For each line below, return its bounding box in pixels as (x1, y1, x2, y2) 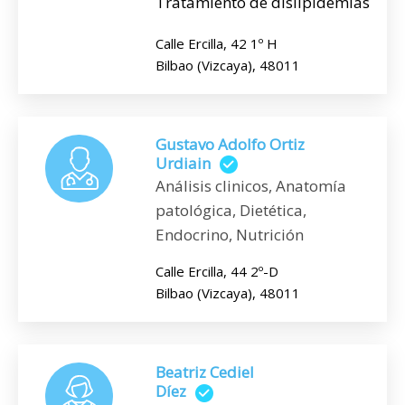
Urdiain (155, 153, 211, 174)
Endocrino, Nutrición (155, 224, 304, 246)
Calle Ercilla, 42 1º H (155, 34, 278, 52)
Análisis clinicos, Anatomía (155, 175, 346, 197)
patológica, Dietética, (155, 200, 306, 221)
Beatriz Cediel (155, 362, 254, 383)
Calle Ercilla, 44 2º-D (155, 262, 278, 281)
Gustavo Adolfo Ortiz (155, 134, 305, 155)
